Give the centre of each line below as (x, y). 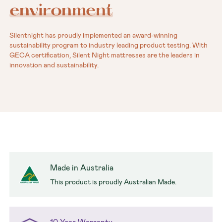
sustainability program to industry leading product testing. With (109, 45)
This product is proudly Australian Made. (113, 182)
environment (61, 11)
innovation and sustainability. (54, 65)
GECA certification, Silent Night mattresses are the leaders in (105, 55)
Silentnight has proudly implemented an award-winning (94, 35)
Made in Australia (82, 168)
